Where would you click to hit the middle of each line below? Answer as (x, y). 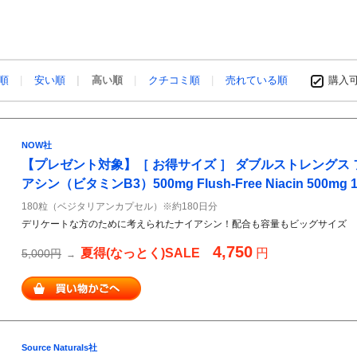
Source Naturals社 (59, 347)
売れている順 (257, 80)
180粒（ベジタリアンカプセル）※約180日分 (120, 206)
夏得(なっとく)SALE (140, 253)
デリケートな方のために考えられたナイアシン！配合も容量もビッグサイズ (184, 224)
